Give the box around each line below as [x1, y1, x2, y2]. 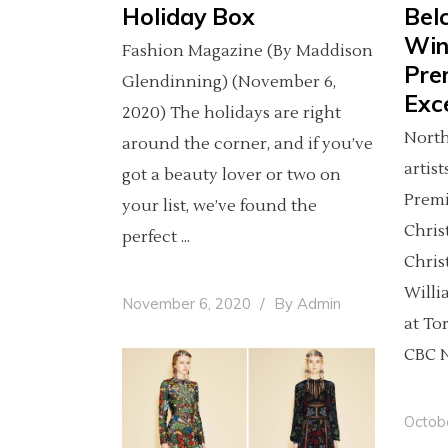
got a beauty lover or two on [122, 164, 341, 185]
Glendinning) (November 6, [122, 71, 336, 92]
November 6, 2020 [122, 293, 255, 313]
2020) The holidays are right [122, 102, 341, 123]
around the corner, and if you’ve [122, 133, 373, 154]
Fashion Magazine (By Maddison [122, 40, 373, 61]
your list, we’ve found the [122, 195, 317, 216]
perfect [122, 226, 181, 247]
